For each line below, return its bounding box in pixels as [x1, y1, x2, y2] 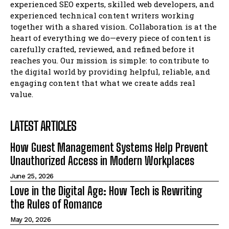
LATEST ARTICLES [10, 118, 76, 133]
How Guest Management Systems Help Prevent [10, 140, 208, 154]
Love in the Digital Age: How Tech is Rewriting [10, 184, 202, 198]
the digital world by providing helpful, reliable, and [10, 66, 210, 77]
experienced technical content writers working [10, 10, 194, 20]
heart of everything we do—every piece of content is [10, 32, 211, 43]
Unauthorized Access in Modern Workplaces [10, 153, 194, 168]
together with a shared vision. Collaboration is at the [10, 21, 217, 32]
